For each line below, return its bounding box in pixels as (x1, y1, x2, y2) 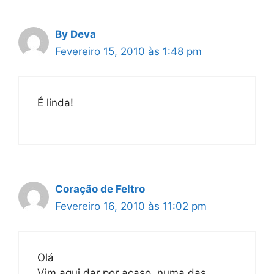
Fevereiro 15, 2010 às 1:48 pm (55, 45, 202, 57)
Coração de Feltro (55, 183, 145, 195)
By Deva (55, 28, 96, 40)
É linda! (37, 96, 73, 109)
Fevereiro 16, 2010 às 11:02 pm (55, 200, 207, 212)
